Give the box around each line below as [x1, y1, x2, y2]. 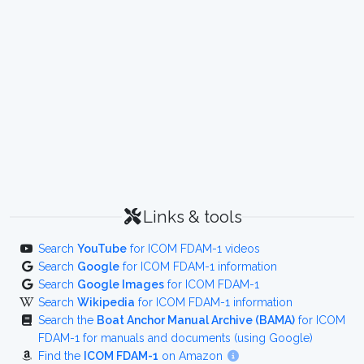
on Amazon [158, 349, 226, 362]
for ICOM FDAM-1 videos [127, 242, 260, 255]
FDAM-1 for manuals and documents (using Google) [38, 331, 313, 344]
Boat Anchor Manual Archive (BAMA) [97, 314, 295, 327]
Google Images [77, 278, 164, 291]
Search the [38, 314, 97, 327]
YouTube [77, 242, 127, 255]
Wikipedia [77, 296, 135, 309]
